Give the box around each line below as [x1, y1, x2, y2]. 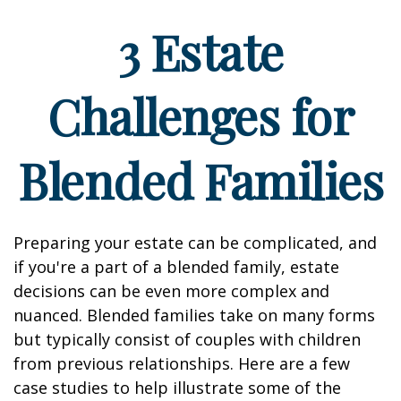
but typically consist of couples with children [13, 328, 361, 350]
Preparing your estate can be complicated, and [13, 232, 377, 253]
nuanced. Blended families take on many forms [13, 304, 375, 326]
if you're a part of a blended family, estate [13, 256, 339, 277]
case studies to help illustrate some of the [13, 377, 341, 398]
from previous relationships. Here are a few [13, 353, 350, 374]
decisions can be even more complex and [13, 280, 329, 302]
